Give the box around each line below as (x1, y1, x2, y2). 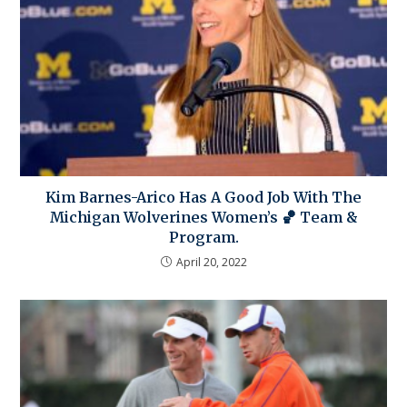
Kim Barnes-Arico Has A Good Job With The (45, 188, 362, 207)
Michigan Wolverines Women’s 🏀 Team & (49, 208, 358, 227)
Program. (168, 228, 239, 247)
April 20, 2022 (175, 254, 247, 271)
